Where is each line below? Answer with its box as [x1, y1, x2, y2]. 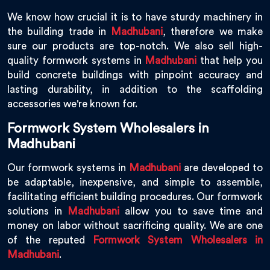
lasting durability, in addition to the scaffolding [7, 84, 263, 95]
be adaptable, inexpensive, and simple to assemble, [7, 177, 263, 188]
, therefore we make [163, 27, 263, 37]
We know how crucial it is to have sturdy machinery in [7, 12, 263, 23]
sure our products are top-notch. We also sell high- [7, 41, 263, 52]
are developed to [181, 163, 263, 174]
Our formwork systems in [7, 163, 129, 174]
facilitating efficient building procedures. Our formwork [7, 192, 263, 202]
